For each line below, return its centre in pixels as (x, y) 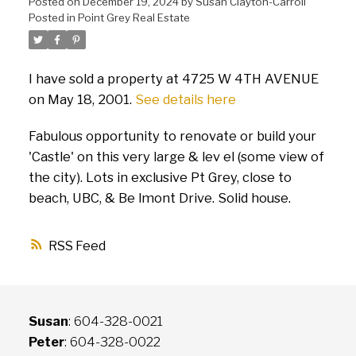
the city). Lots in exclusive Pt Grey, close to (160, 177)
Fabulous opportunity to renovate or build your (172, 135)
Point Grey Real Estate (133, 18)
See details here (185, 100)
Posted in (52, 18)
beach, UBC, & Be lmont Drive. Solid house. (159, 197)
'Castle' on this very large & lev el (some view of (176, 156)
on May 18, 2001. (81, 100)
